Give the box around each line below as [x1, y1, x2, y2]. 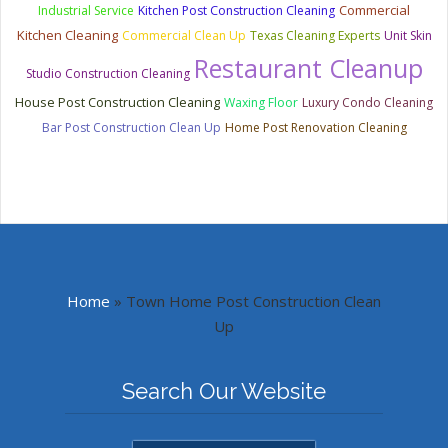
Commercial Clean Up [121, 26, 246, 44]
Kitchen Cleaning [16, 25, 118, 44]
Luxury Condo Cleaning [302, 93, 433, 111]
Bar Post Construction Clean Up [41, 118, 221, 136]
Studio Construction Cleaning [25, 64, 190, 82]
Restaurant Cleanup [193, 50, 423, 85]
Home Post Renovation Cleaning [224, 118, 407, 136]
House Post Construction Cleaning [15, 93, 220, 111]
